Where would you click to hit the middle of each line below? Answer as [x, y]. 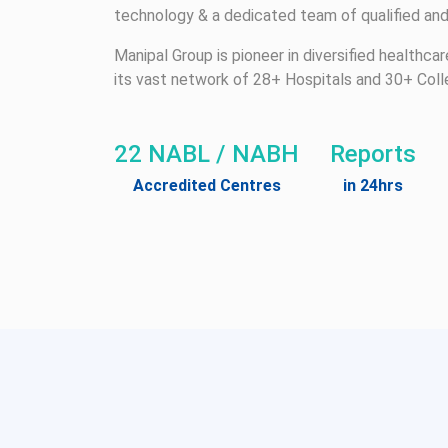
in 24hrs [373, 185]
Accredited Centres [206, 185]
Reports [373, 154]
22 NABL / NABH [206, 154]
